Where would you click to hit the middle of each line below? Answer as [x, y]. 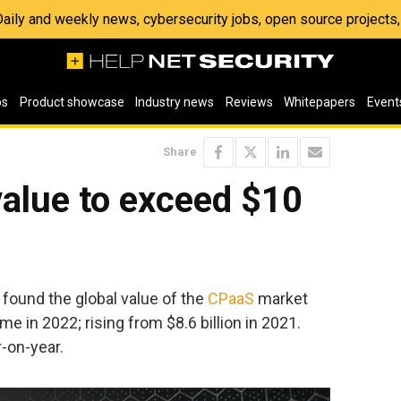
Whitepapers [320, 102]
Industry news [175, 102]
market [281, 298]
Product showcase [72, 102]
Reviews [249, 102]
